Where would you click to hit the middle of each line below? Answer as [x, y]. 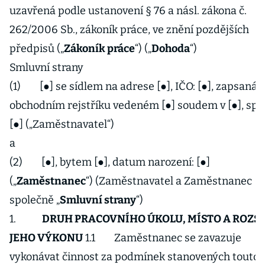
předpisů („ [37, 49]
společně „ [35, 200]
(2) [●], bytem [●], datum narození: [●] [110, 162]
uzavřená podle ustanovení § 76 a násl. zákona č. [128, 11]
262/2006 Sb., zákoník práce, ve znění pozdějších [129, 30]
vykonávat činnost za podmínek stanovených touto [134, 257]
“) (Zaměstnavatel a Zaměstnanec [169, 181]
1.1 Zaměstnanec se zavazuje [162, 238]
